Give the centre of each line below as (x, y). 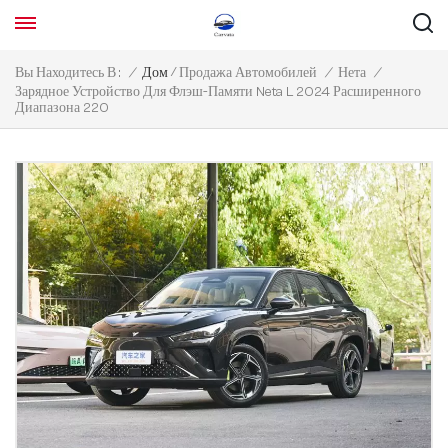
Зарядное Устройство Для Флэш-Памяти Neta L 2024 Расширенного (218, 92)
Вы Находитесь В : (68, 73)
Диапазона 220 (62, 108)
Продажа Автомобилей (248, 73)
